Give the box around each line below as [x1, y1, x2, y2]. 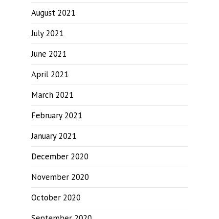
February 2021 [31, 110, 82, 121]
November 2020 [31, 172, 89, 182]
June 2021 [31, 48, 66, 59]
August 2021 [31, 7, 75, 18]
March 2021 [31, 89, 73, 100]
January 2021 [31, 131, 76, 141]
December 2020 [31, 151, 88, 162]
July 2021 [31, 28, 64, 39]
